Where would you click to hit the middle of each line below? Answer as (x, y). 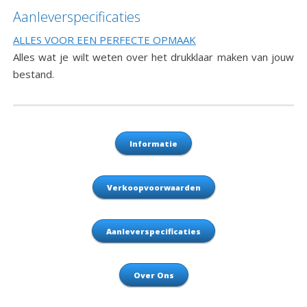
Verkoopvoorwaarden (153, 188)
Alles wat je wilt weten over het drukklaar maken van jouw (153, 57)
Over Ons (153, 275)
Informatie (153, 144)
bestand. (34, 74)
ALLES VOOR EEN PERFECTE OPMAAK (105, 40)
